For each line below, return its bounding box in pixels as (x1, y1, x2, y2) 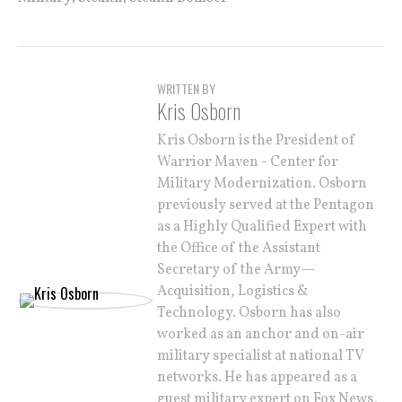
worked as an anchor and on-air (157, 325, 364, 345)
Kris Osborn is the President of (157, 131, 356, 151)
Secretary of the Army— (157, 260, 315, 280)
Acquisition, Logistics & (157, 282, 308, 301)
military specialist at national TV (157, 346, 364, 366)
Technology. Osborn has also (157, 303, 341, 323)
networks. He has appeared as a (157, 368, 357, 388)
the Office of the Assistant (157, 239, 320, 258)
